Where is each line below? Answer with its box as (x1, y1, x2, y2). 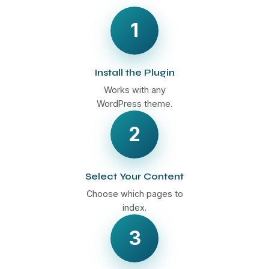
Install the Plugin (94, 66, 175, 78)
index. (122, 202, 147, 213)
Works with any (103, 84, 166, 95)
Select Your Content (85, 170, 184, 182)
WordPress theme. (97, 98, 172, 109)
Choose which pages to (86, 188, 183, 199)
